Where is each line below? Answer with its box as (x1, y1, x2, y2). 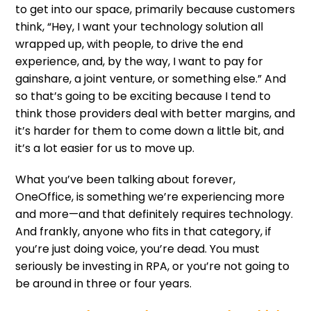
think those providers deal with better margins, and (15, 105, 296, 121)
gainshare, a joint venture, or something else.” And (15, 70, 287, 87)
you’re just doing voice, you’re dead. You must (15, 240, 260, 257)
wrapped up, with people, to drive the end (15, 35, 244, 52)
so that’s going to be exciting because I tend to (15, 87, 271, 104)
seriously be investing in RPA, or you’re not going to (15, 258, 290, 274)
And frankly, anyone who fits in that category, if (15, 223, 272, 239)
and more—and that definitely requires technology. (15, 205, 294, 222)
